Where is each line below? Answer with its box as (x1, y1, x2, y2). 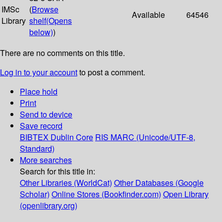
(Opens (46, 15, 72, 27)
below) (29, 26, 53, 38)
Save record (20, 120, 62, 132)
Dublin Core (51, 131, 93, 143)
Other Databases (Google (114, 177, 204, 189)
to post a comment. (77, 66, 145, 78)
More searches (20, 154, 72, 166)
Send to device (20, 109, 72, 120)
